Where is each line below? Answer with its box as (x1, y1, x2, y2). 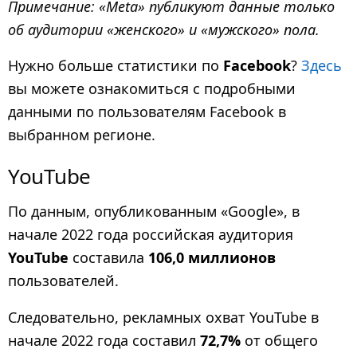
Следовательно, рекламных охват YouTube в (8, 307, 319, 327)
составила (69, 248, 148, 268)
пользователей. (8, 271, 119, 291)
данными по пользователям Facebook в (8, 101, 286, 121)
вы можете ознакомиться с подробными (8, 78, 296, 98)
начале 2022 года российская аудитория (8, 225, 293, 245)
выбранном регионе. (8, 124, 155, 144)
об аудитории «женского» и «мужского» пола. (8, 19, 320, 39)
